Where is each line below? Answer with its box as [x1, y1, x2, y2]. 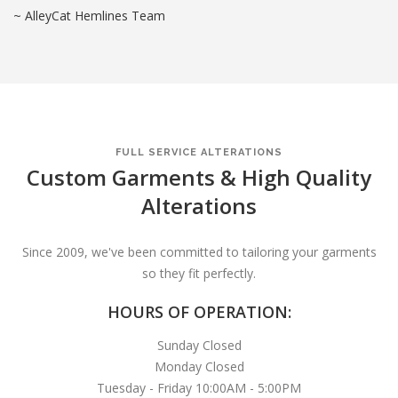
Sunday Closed [156, 336, 242, 354]
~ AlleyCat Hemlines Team [13, 6, 165, 24]
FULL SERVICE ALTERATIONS [115, 146, 283, 158]
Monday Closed [154, 357, 244, 375]
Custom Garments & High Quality [27, 162, 371, 192]
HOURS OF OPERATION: [107, 300, 291, 322]
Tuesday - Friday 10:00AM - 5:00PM [97, 378, 301, 396]
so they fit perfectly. [142, 264, 256, 282]
